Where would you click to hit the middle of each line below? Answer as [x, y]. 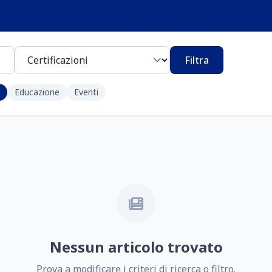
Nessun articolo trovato [136, 247]
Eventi [86, 92]
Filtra [197, 60]
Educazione [37, 92]
